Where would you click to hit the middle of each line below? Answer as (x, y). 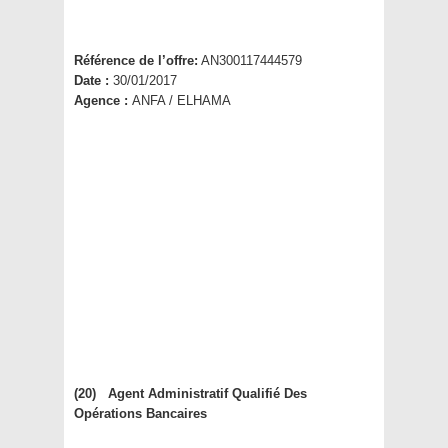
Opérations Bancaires (142, 414)
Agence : (103, 101)
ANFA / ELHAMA (181, 101)
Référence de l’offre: (136, 61)
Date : (93, 81)
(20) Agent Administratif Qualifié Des (190, 394)
